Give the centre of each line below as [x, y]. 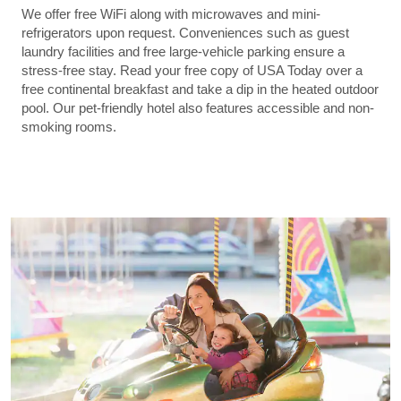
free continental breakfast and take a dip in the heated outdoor [200, 89]
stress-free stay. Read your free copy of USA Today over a [192, 70]
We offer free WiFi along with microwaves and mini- [171, 13]
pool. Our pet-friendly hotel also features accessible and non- [198, 107]
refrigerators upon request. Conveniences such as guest [185, 32]
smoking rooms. [69, 126]
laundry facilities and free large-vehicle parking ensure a [183, 51]
